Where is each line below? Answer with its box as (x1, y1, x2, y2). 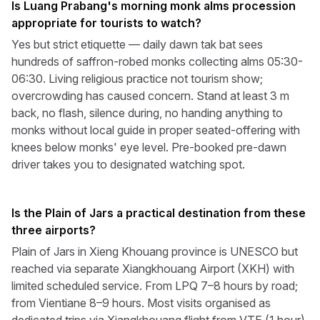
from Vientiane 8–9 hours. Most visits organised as (11, 296, 271, 310)
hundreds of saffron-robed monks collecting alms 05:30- (11, 54, 303, 69)
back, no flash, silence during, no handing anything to (11, 106, 283, 120)
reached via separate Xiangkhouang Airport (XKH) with (11, 261, 294, 276)
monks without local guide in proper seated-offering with (11, 123, 300, 137)
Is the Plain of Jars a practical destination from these (11, 206, 306, 220)
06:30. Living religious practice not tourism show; (11, 71, 263, 86)
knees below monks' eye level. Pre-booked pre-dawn (11, 140, 286, 154)
